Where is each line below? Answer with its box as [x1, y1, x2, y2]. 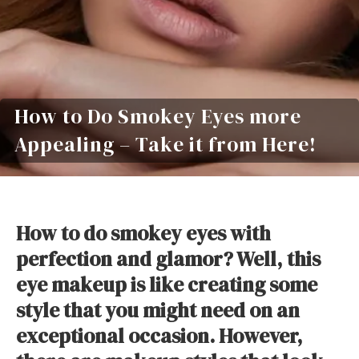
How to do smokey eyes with [16, 220, 271, 247]
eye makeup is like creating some [16, 271, 317, 298]
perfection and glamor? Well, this [16, 245, 321, 272]
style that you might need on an [16, 296, 300, 324]
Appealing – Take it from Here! [14, 131, 317, 159]
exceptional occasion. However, [16, 322, 303, 349]
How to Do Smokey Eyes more [14, 103, 301, 131]
